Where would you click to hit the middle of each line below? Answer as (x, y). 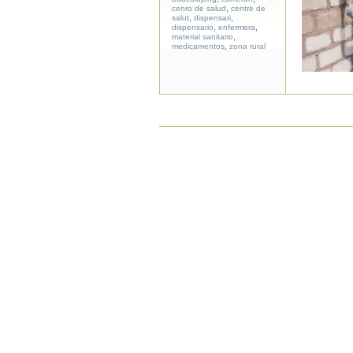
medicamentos (198, 46)
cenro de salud (199, 8)
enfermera (236, 27)
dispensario (192, 27)
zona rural (247, 46)
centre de (248, 8)
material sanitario (202, 37)
